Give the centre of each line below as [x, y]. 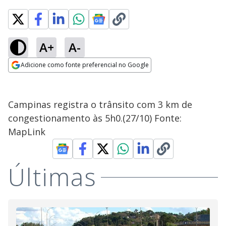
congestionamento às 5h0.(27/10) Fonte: [95, 118]
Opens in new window [49, 79]
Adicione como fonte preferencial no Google [85, 65]
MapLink [27, 132]
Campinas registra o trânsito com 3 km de [100, 104]
